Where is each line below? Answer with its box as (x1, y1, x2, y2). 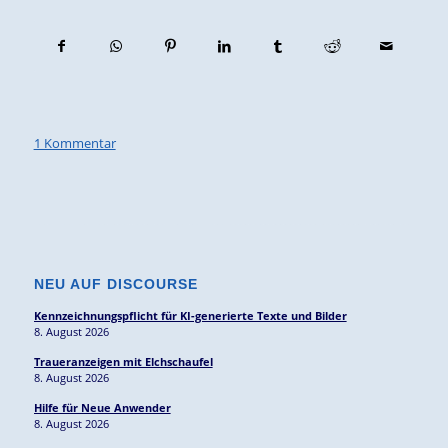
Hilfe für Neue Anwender (33, 399, 171, 415)
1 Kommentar (33, 133, 116, 152)
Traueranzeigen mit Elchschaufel (33, 353, 213, 369)
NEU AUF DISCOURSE (33, 275, 198, 292)
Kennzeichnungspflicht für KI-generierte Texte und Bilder (33, 307, 347, 323)
